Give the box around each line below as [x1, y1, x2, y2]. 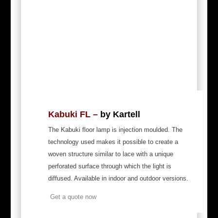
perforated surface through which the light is [48, 162, 171, 170]
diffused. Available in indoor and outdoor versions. [48, 174, 188, 182]
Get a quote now [48, 193, 96, 200]
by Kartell [100, 109, 140, 119]
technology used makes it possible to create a [48, 138, 178, 145]
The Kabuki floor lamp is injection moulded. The [48, 126, 182, 133]
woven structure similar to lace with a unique [48, 150, 173, 158]
